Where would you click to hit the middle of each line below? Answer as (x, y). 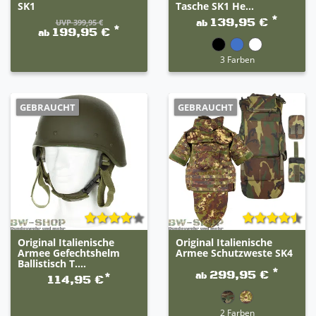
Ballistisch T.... (51, 263)
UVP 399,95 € (79, 22)
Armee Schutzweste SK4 (234, 253)
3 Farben (237, 59)
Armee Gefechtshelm (68, 253)
